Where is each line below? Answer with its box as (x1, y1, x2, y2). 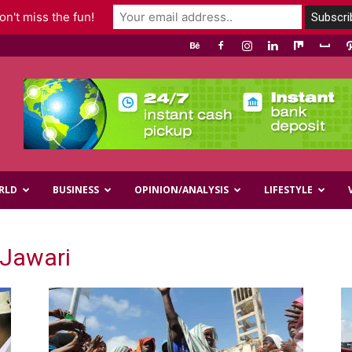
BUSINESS (53, 183, 99, 196)
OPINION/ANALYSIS (134, 183, 229, 196)
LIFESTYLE (264, 183, 313, 196)
